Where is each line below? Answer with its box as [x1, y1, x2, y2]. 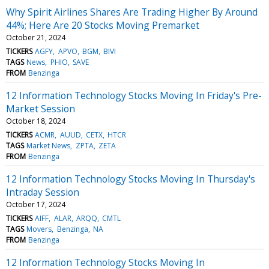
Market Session [6, 101, 75, 115]
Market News [26, 140, 71, 151]
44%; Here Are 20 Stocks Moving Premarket [6, 18, 199, 32]
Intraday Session [6, 185, 79, 199]
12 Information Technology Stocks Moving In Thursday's [6, 172, 255, 186]
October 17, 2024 [6, 199, 65, 210]
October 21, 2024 [6, 32, 65, 43]
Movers [26, 223, 52, 234]
